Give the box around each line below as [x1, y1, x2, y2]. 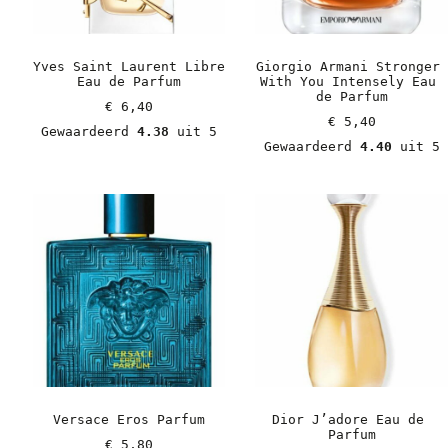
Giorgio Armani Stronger [255, 59, 440, 75]
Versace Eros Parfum [52, 412, 205, 428]
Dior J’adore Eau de [271, 412, 424, 428]
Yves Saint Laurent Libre [32, 59, 225, 75]
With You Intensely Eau [259, 74, 436, 90]
